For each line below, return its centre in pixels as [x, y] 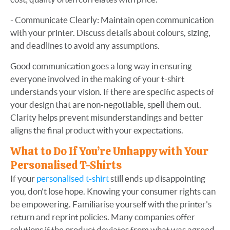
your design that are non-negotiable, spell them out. [106, 104]
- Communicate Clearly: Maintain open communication [112, 20]
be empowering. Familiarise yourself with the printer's [111, 204]
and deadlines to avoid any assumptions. [85, 45]
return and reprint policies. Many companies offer [103, 217]
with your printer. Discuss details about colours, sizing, [110, 33]
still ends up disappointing [158, 178]
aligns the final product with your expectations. [97, 130]
